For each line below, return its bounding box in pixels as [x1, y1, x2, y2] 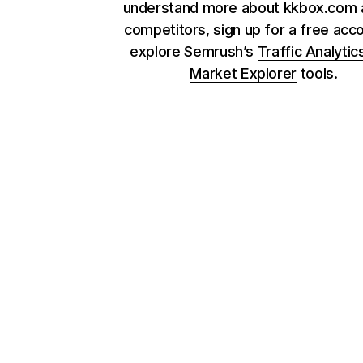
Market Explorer [190, 65, 297, 82]
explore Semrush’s [130, 43, 258, 60]
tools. [297, 65, 338, 82]
